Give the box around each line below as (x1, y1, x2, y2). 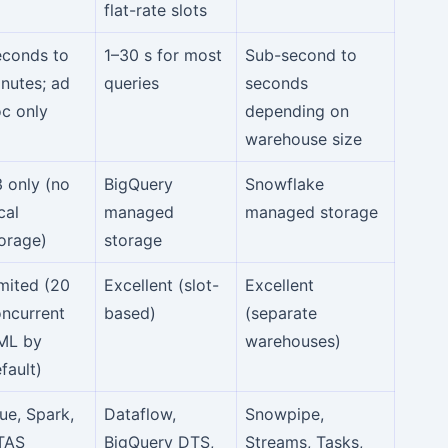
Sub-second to (245, 44, 357, 65)
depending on (245, 100, 349, 121)
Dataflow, (104, 403, 176, 424)
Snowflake (245, 173, 324, 194)
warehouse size (245, 128, 362, 149)
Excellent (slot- (104, 274, 219, 295)
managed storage (245, 201, 378, 222)
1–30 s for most (104, 44, 222, 65)
